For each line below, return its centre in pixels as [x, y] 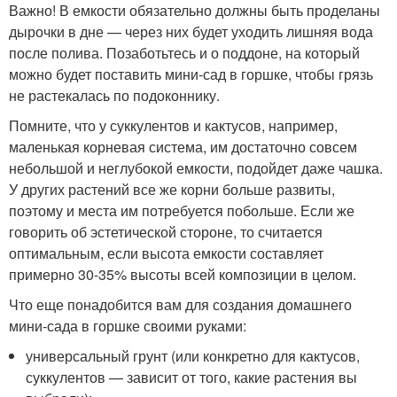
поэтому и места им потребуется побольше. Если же [182, 211]
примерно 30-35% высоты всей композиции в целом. [183, 275]
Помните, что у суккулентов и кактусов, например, [173, 126]
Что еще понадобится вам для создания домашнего [180, 305]
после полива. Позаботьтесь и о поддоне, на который [184, 53]
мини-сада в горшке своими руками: [128, 326]
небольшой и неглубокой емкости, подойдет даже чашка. [196, 168]
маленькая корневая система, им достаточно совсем [183, 147]
